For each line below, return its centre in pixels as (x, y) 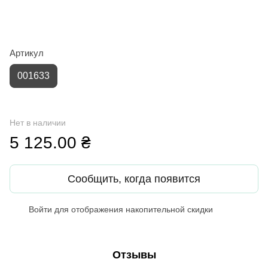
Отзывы (134, 255)
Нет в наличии (38, 122)
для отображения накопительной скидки (133, 209)
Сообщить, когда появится (134, 179)
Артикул (27, 53)
